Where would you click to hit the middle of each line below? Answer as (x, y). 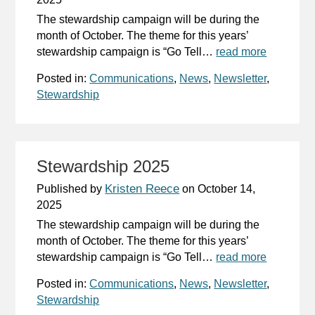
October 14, (227, 188)
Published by (71, 188)
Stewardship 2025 (103, 166)
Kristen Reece (142, 188)
